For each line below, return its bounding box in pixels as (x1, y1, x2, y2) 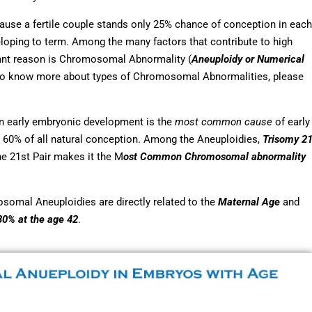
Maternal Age (218, 195, 280, 208)
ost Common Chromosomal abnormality (123, 150, 306, 163)
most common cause (172, 115, 275, 128)
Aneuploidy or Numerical (192, 52, 304, 65)
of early (275, 115, 310, 128)
